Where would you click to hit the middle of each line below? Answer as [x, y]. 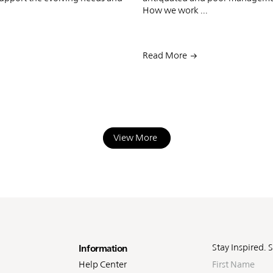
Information [103, 248]
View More [135, 137]
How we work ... [175, 10]
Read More [165, 55]
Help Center [102, 264]
